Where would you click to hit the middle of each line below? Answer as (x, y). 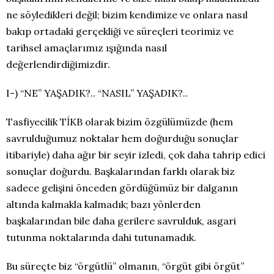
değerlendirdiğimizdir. (58, 64)
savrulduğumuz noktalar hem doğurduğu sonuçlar (122, 138)
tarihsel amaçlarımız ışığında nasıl (87, 48)
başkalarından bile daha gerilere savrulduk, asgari (121, 221)
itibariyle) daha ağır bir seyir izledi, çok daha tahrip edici (136, 155)
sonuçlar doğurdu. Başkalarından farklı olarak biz (120, 171)
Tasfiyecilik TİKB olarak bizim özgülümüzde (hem (120, 122)
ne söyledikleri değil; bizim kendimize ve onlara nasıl (127, 15)
